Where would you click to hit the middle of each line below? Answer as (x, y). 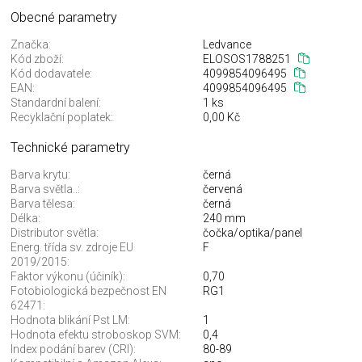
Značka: (31, 44)
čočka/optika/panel (253, 233)
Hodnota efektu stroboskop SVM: (96, 335)
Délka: (25, 218)
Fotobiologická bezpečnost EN (88, 291)
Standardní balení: (56, 103)
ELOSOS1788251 (247, 59)
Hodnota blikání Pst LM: (70, 320)
